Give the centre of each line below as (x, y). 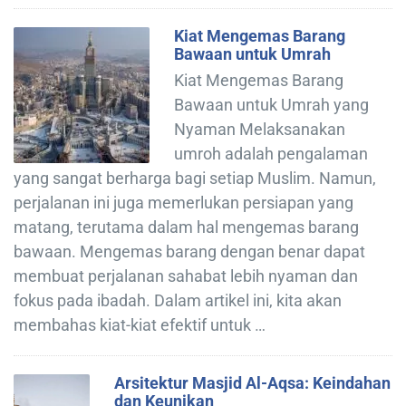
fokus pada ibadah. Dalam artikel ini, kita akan (178, 301)
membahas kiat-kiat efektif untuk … (140, 325)
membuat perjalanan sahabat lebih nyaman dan (186, 276)
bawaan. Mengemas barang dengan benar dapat (189, 252)
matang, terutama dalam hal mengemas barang (186, 227)
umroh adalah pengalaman (271, 154)
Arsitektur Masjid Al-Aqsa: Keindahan (252, 383)
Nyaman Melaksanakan (260, 130)
